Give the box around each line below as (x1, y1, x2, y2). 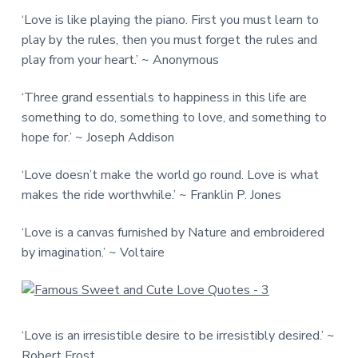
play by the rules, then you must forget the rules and (21, 30, 317, 49)
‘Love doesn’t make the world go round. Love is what (21, 165, 319, 184)
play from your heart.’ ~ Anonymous (21, 50, 219, 69)
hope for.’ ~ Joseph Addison (21, 128, 174, 146)
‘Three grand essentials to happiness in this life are (21, 88, 307, 106)
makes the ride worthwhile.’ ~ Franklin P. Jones (21, 185, 281, 204)
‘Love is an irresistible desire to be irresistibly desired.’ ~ (21, 327, 335, 345)
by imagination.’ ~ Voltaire (21, 243, 165, 261)
